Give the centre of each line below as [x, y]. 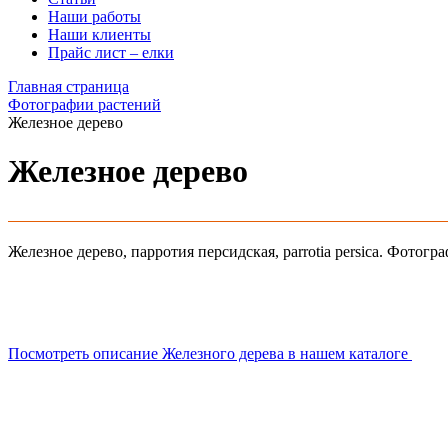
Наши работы [94, 16]
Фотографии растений [84, 104]
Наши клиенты [99, 34]
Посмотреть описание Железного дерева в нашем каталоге [210, 353]
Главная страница [68, 86]
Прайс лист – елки [111, 52]
